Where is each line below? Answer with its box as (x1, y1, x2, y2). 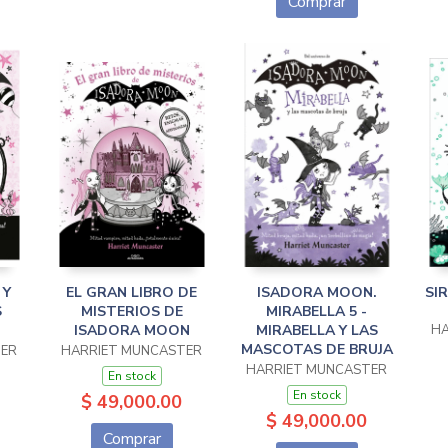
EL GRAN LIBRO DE (66, 283, 197, 302)
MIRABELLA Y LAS (255, 321, 378, 340)
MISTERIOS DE (80, 302, 183, 321)
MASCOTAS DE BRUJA (240, 340, 393, 359)
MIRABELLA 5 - (266, 302, 367, 321)
